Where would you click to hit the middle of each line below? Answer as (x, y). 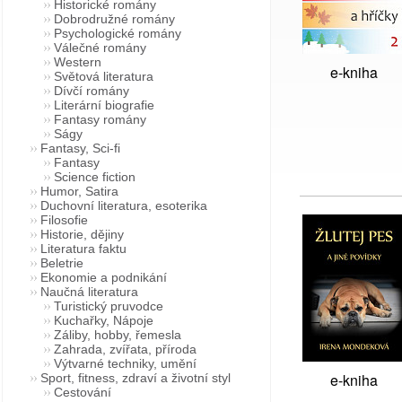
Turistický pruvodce (109, 306)
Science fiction (95, 177)
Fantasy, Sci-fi (80, 148)
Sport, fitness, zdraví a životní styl (135, 378)
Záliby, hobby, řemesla (118, 335)
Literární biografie (104, 105)
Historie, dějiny (82, 234)
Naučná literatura (89, 292)
